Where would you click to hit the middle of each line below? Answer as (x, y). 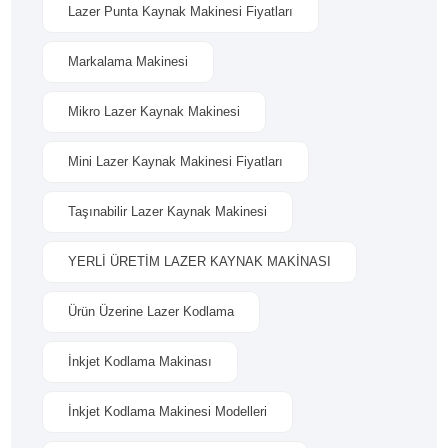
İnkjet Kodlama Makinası (140, 361)
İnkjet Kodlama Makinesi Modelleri (168, 411)
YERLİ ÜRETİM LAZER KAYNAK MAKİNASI (200, 261)
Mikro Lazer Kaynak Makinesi (154, 111)
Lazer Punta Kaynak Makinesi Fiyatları (181, 11)
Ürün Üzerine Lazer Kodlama (151, 311)
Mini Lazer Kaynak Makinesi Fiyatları (176, 161)
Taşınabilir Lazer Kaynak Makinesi (168, 211)
